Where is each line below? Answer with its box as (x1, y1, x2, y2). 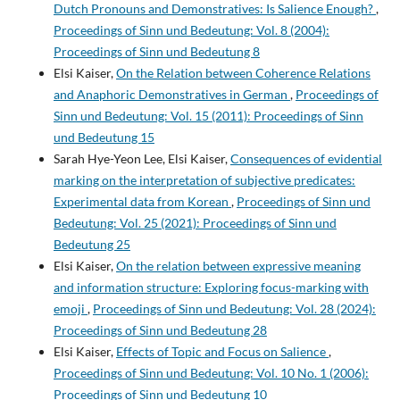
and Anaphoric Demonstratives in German (53, 86, 290, 102)
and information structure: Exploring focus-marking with (53, 279, 369, 295)
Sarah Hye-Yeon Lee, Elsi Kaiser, (53, 150, 230, 166)
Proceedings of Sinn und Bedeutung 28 (53, 321, 267, 337)
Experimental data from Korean (53, 193, 231, 209)
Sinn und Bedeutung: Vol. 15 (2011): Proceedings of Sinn (53, 107, 363, 123)
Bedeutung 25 (53, 236, 130, 252)
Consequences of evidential (229, 150, 382, 166)
